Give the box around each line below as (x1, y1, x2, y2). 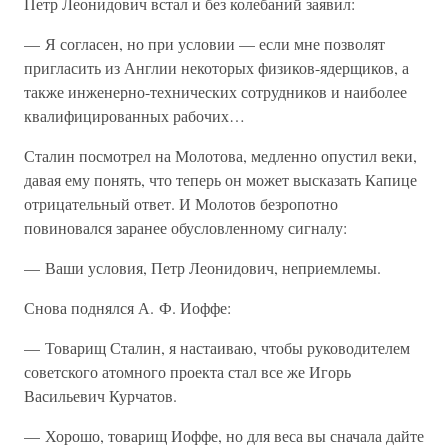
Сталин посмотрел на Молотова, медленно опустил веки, (24, 145, 417, 166)
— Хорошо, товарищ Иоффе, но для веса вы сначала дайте (24, 425, 424, 446)
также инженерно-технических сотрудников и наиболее (24, 81, 407, 102)
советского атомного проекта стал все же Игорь (24, 361, 351, 382)
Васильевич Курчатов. (24, 385, 177, 406)
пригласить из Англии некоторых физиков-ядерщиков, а (24, 57, 409, 78)
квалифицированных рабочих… (24, 105, 245, 126)
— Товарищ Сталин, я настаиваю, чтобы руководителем (24, 337, 410, 358)
